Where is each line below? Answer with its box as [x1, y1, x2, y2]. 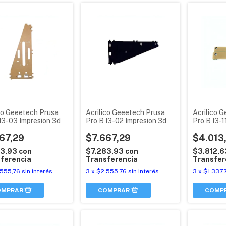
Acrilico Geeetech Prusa [86, 108, 165, 117]
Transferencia [86, 155, 138, 163]
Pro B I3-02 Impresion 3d [86, 116, 167, 125]
